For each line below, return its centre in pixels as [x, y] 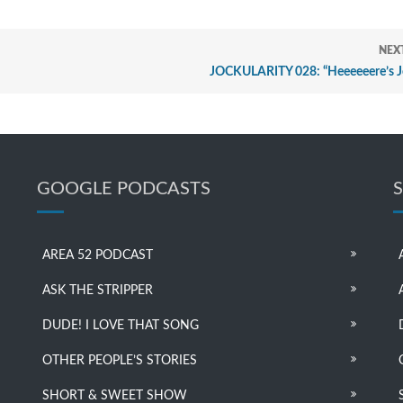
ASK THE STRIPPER [97, 291]
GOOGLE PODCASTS [123, 189]
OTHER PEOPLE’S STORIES [119, 361]
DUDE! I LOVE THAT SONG [120, 326]
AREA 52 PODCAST [97, 256]
